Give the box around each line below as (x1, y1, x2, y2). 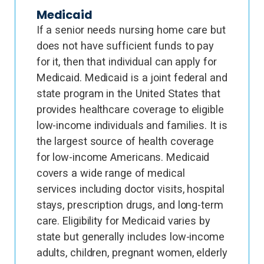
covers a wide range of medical (36, 167, 185, 179)
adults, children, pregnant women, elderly (36, 246, 227, 259)
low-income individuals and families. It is (36, 119, 227, 131)
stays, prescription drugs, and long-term (36, 199, 223, 211)
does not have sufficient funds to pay (36, 39, 214, 52)
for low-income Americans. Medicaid (36, 151, 210, 163)
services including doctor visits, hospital (36, 183, 225, 195)
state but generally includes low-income (36, 230, 225, 243)
